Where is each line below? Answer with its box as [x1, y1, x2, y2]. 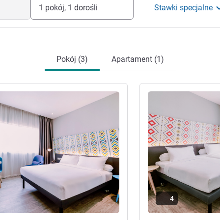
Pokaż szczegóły [147, 91, 198, 99]
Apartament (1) [111, 55, 164, 64]
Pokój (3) [56, 55, 88, 64]
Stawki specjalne [154, 3, 213, 12]
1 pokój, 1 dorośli [38, 3, 98, 12]
